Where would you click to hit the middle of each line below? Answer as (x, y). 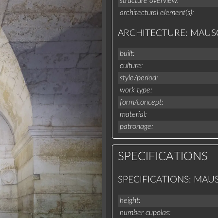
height (129, 200)
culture (130, 65)
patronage (135, 126)
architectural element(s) (156, 12)
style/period (138, 78)
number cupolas (144, 212)
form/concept (140, 102)
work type (135, 90)
